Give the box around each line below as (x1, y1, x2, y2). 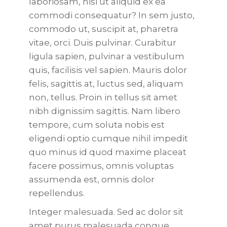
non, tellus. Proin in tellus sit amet (28, 92, 177, 102)
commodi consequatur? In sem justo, (28, 10, 195, 20)
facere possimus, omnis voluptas (28, 161, 174, 171)
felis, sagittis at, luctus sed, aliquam (28, 79, 183, 89)
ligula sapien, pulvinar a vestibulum (28, 51, 184, 61)
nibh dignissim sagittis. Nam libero (28, 106, 180, 116)
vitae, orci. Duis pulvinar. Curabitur (28, 37, 176, 48)
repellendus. (28, 188, 85, 198)
